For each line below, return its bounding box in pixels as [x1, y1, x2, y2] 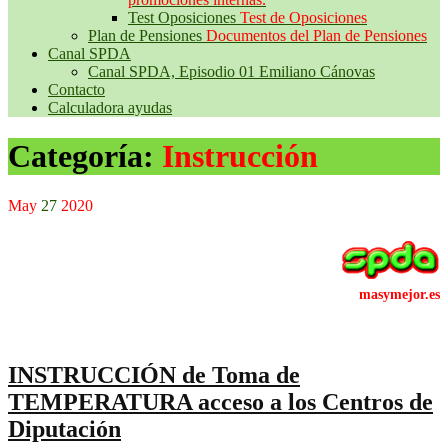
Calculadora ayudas [48, 99, 172, 116]
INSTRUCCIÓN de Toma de [8, 361, 300, 388]
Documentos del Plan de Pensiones [206, 27, 427, 44]
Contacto [48, 81, 105, 98]
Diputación [8, 415, 121, 442]
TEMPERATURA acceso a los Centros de [8, 388, 433, 415]
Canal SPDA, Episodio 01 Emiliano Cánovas [88, 63, 375, 80]
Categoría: [8, 138, 162, 175]
